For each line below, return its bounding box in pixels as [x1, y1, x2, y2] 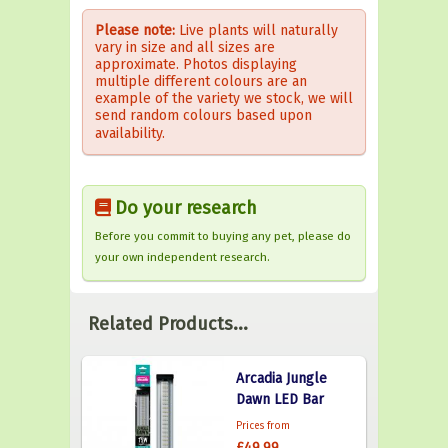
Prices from [236, 420, 290, 432]
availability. [95, 125, 165, 142]
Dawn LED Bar [236, 391, 324, 408]
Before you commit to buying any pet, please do [95, 229, 351, 243]
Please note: [95, 22, 179, 39]
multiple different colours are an [95, 73, 307, 90]
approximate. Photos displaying [95, 56, 297, 73]
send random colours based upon [95, 107, 312, 124]
